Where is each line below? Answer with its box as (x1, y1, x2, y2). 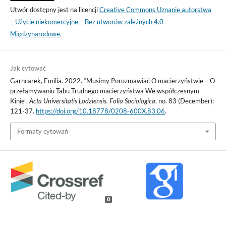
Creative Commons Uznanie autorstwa (99, 6, 211, 14)
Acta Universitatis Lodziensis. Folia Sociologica (29, 97, 155, 105)
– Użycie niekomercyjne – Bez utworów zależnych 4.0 (10, 18, 163, 26)
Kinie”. (10, 97, 29, 105)
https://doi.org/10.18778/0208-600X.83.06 (35, 107, 165, 116)
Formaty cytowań (17, 127, 68, 136)
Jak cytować (10, 64, 46, 73)
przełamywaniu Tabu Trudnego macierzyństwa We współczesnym (10, 87, 199, 95)
